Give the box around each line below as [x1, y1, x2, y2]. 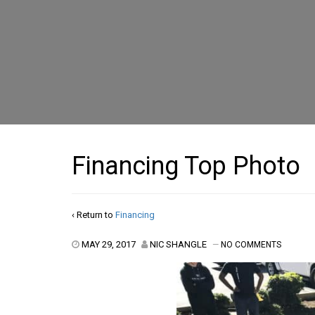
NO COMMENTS [221, 239, 281, 250]
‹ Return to [72, 209, 115, 220]
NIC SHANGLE [150, 238, 207, 250]
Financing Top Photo [72, 150, 300, 181]
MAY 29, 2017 [82, 238, 136, 250]
